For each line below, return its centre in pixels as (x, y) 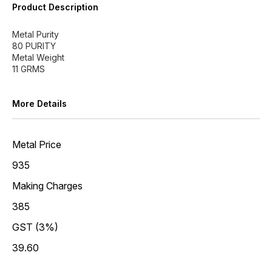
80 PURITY (34, 46)
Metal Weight (38, 57)
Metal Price (37, 144)
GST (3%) (35, 227)
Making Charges (47, 186)
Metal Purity (36, 34)
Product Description (55, 7)
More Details (39, 104)
